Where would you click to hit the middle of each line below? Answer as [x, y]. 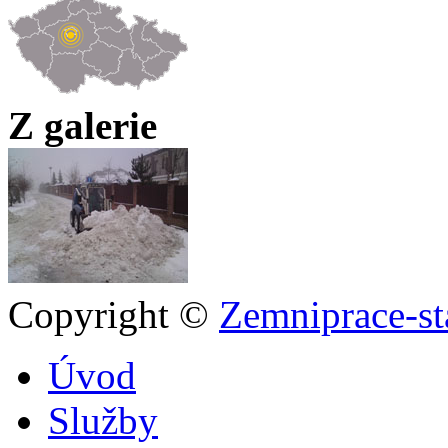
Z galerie [82, 125]
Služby [103, 420]
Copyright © [113, 314]
